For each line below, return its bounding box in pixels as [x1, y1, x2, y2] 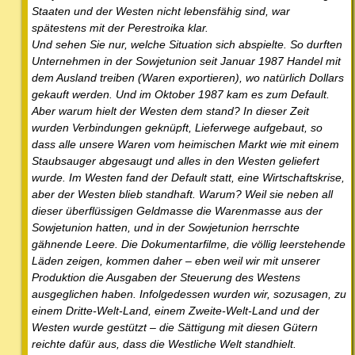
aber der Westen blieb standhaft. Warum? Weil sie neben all [32, 187, 333, 200]
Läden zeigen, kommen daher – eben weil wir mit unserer [32, 254, 320, 267]
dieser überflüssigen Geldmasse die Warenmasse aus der [32, 204, 323, 217]
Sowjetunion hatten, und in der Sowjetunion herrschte [32, 220, 300, 234]
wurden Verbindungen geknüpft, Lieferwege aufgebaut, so [32, 120, 323, 134]
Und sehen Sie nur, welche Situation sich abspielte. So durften [32, 37, 342, 51]
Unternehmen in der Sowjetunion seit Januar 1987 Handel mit [32, 54, 341, 67]
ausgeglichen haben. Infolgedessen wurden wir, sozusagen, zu [32, 287, 346, 300]
